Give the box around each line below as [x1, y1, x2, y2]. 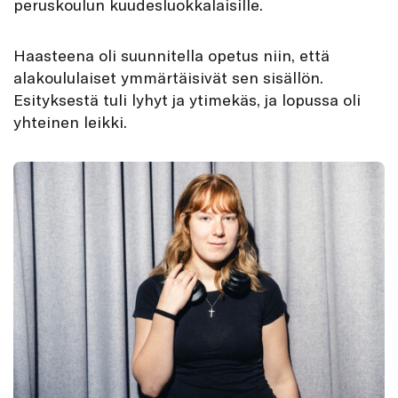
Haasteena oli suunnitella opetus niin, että [13, 45, 330, 66]
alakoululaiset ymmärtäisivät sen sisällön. [13, 68, 323, 88]
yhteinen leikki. [13, 112, 127, 132]
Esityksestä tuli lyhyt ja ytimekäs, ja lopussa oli [13, 90, 361, 110]
